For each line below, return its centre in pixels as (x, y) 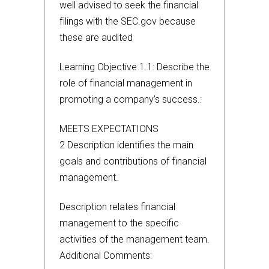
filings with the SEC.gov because (128, 21)
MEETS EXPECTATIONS (109, 129)
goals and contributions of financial (133, 161)
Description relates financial (117, 207)
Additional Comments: (106, 255)
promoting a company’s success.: (131, 99)
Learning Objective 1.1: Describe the (134, 67)
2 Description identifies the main (126, 145)
